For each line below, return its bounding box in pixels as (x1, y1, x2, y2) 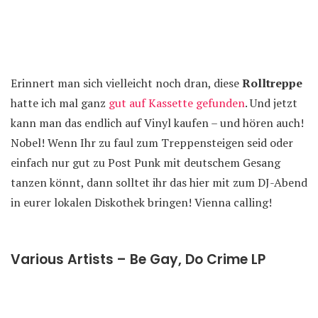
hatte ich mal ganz (11, 95, 109, 111)
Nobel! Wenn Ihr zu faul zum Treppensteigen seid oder (11, 135, 293, 150)
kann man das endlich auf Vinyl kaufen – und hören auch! (11, 115, 304, 131)
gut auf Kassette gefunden (109, 95, 245, 111)
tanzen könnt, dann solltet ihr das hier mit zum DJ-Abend (11, 175, 307, 190)
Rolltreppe (242, 75, 302, 91)
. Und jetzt (245, 95, 297, 111)
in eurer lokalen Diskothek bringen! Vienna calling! (11, 194, 272, 210)
